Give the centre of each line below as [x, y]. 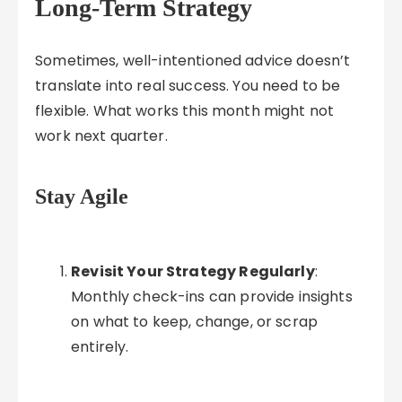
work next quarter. [101, 136]
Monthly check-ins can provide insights [212, 297]
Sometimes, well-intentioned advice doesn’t [193, 61]
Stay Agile [82, 197]
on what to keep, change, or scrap [195, 322]
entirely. [100, 347]
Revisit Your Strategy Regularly [193, 271]
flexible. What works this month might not [185, 111]
